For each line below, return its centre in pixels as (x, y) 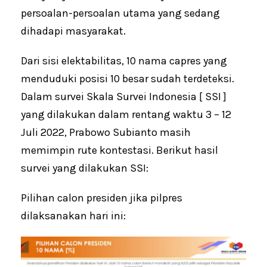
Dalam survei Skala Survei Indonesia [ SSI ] (124, 97)
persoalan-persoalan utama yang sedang (120, 13)
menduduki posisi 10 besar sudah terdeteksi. (128, 79)
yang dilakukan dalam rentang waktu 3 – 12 (126, 115)
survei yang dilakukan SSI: (85, 168)
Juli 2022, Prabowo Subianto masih (106, 133)
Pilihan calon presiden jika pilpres (102, 198)
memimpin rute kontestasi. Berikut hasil (119, 150)
